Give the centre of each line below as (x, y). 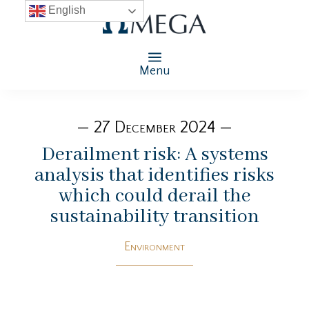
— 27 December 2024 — (154, 127)
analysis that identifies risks (154, 175)
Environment (154, 247)
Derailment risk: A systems (154, 154)
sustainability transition (154, 217)
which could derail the (154, 196)
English (65, 10)
